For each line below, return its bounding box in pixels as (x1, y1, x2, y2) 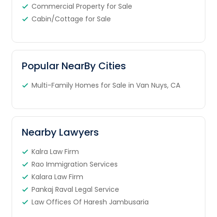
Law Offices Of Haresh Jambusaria (31, 197, 149, 207)
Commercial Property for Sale (31, 1, 132, 12)
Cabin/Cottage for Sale (31, 14, 111, 24)
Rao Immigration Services (31, 159, 118, 170)
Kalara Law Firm (31, 172, 83, 182)
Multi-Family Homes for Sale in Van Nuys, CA (31, 80, 180, 91)
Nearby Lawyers (21, 125, 99, 139)
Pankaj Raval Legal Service (31, 185, 119, 195)
